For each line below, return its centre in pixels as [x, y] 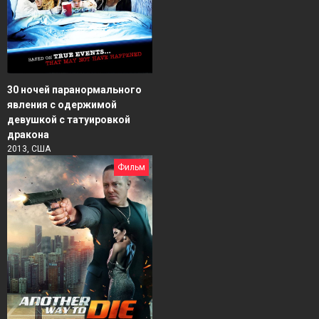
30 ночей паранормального [74, 90]
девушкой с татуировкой [69, 120]
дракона [28, 135]
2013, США [29, 149]
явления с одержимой [62, 105]
